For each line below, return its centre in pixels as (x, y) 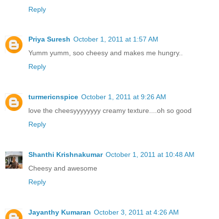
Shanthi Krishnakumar (66, 155)
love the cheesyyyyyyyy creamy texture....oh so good (110, 111)
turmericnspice (53, 97)
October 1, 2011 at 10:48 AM (150, 155)
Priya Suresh (49, 39)
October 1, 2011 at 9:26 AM (124, 97)
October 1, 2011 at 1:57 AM (116, 39)
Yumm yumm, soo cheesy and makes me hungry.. (106, 53)
